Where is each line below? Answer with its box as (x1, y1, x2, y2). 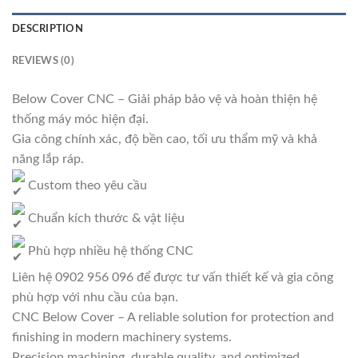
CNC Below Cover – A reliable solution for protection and (12, 310, 334, 324)
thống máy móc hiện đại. (12, 112, 149, 125)
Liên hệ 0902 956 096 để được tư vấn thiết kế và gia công (12, 270, 333, 284)
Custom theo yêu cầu (25, 178, 147, 192)
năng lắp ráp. (12, 152, 84, 165)
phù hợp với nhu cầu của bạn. (12, 290, 178, 304)
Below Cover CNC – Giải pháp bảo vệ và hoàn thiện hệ (12, 92, 317, 105)
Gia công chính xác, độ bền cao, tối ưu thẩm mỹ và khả (12, 132, 317, 145)
